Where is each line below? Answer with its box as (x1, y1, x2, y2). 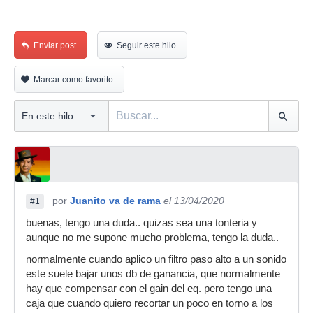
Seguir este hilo (117, 41, 176, 50)
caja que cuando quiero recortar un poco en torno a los (26, 298, 273, 309)
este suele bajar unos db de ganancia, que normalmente (26, 268, 280, 279)
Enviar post (34, 41, 76, 50)
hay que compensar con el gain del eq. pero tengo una (26, 283, 272, 294)
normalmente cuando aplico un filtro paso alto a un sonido (26, 254, 286, 265)
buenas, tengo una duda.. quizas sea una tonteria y (26, 217, 257, 228)
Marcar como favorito (34, 75, 113, 85)
